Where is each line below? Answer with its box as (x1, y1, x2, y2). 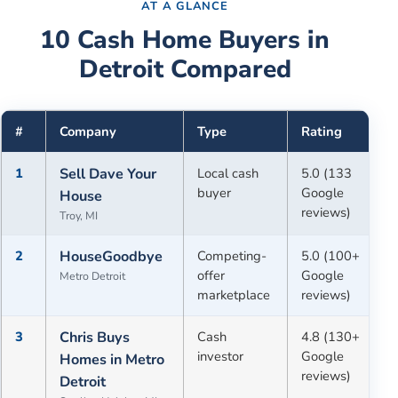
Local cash (197, 163, 259, 182)
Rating (301, 122, 343, 140)
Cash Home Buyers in (70, 22, 330, 57)
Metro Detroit (60, 267, 126, 283)
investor (197, 346, 244, 365)
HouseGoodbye (60, 246, 163, 267)
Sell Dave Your (60, 163, 157, 184)
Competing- (197, 246, 267, 265)
